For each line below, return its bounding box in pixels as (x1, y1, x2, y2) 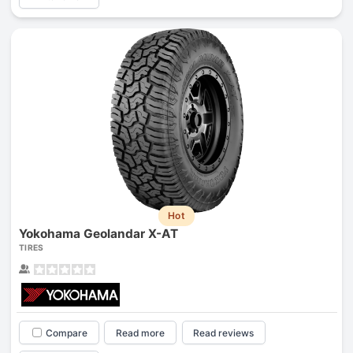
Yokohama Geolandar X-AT (18, 225, 178, 241)
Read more (116, 326, 165, 339)
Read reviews (193, 326, 255, 339)
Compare (45, 326, 87, 339)
